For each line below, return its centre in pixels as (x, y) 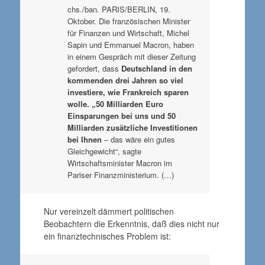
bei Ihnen (84, 139)
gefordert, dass (94, 68)
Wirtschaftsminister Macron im (119, 163)
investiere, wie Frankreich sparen (128, 92)
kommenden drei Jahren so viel (125, 80)
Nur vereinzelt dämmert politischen (109, 211)
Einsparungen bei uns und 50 (121, 116)
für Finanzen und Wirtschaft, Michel (128, 33)
